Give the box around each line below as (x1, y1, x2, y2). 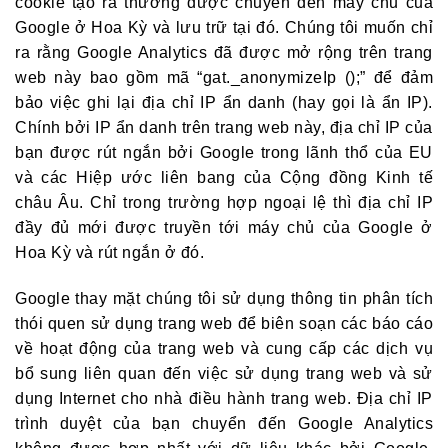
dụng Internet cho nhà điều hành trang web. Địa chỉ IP (15, 389, 433, 407)
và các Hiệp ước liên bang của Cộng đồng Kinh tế (15, 168, 433, 186)
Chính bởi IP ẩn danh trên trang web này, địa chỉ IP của (15, 118, 433, 136)
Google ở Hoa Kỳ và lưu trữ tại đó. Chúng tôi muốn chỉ (15, 18, 433, 36)
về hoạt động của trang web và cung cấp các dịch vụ (15, 339, 433, 357)
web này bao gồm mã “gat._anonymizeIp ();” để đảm (15, 68, 433, 86)
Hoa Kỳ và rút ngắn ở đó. (15, 243, 204, 261)
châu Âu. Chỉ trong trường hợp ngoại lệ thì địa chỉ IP (15, 193, 433, 211)
